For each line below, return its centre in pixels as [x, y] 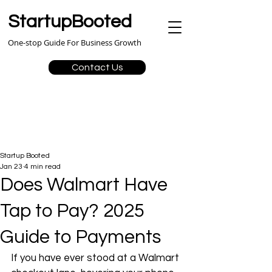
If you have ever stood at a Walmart [96, 258]
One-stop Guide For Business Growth [75, 42]
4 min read [42, 167]
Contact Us [97, 67]
